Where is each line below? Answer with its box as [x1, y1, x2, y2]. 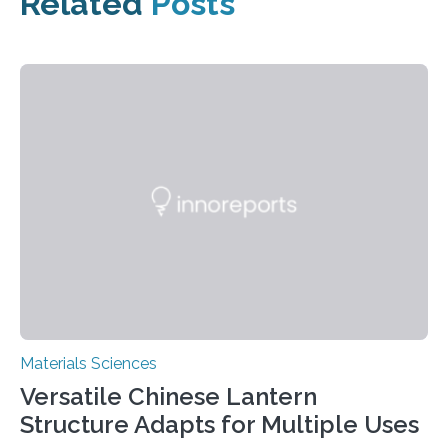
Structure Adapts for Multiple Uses [20, 410, 419, 440]
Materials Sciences [20, 354, 157, 374]
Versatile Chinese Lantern [20, 382, 317, 412]
